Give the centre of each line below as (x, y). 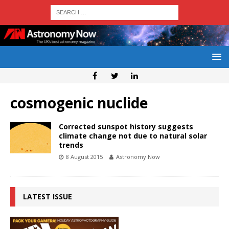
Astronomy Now (138, 157)
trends (71, 145)
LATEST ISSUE (48, 197)
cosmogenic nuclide (79, 103)
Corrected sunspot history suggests (126, 127)
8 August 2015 (84, 157)
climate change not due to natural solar (133, 136)
